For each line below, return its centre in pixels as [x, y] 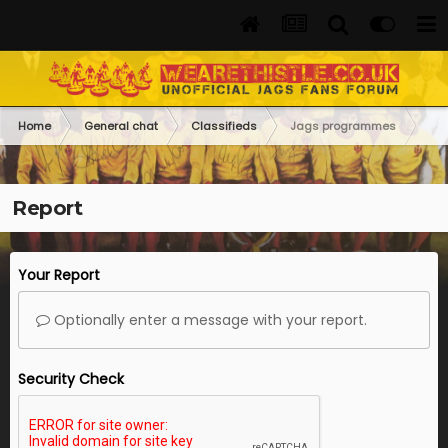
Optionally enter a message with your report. [208, 320]
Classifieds [224, 126]
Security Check [71, 379]
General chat [121, 126]
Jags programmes [343, 126]
